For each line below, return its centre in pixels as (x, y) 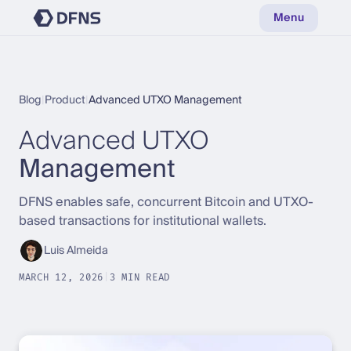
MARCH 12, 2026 (62, 278)
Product (65, 100)
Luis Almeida (76, 251)
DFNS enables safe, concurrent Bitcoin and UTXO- (166, 202)
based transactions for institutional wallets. (143, 221)
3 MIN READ (140, 278)
